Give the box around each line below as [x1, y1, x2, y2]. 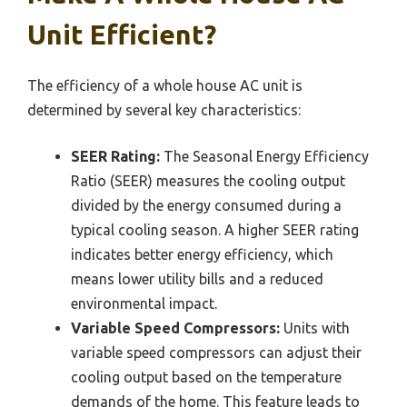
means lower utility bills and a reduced [71, 271, 323, 288]
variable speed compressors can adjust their [71, 344, 362, 362]
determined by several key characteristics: [27, 102, 301, 119]
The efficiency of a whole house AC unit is [27, 77, 303, 94]
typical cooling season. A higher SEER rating [71, 222, 359, 239]
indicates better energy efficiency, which [71, 246, 333, 263]
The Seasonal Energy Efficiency [160, 148, 369, 165]
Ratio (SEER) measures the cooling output [71, 173, 345, 190]
